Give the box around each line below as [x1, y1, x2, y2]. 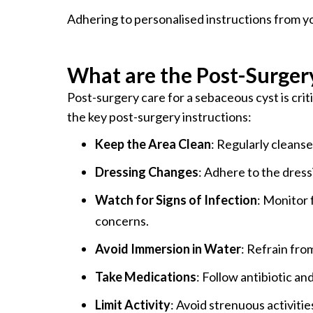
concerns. [95, 212, 149, 228]
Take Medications [95, 268, 196, 284]
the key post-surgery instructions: [67, 108, 252, 124]
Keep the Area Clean [95, 136, 211, 152]
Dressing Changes [95, 163, 198, 180]
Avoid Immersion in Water [95, 240, 241, 256]
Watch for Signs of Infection [95, 191, 257, 208]
